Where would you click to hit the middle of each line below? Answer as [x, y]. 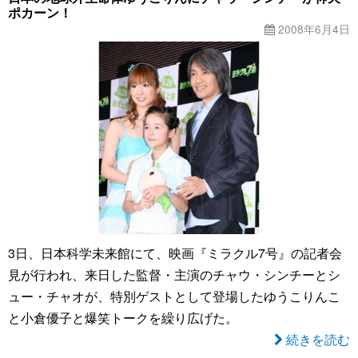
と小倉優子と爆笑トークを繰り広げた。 [123, 317]
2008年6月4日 [312, 28]
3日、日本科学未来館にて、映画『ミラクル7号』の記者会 [175, 253]
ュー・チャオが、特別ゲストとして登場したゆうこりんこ [174, 296]
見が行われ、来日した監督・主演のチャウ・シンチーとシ [174, 274]
